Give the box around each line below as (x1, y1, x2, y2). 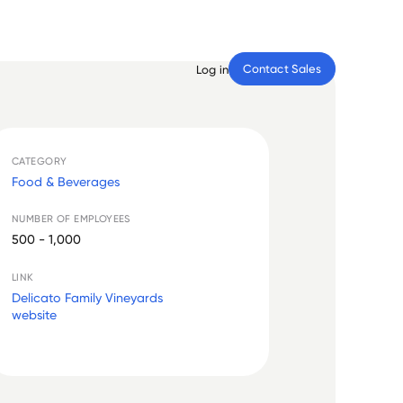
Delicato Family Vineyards (12, 289, 164, 305)
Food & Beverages (12, 173, 121, 189)
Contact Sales (242, 60, 322, 76)
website (12, 306, 58, 322)
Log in (196, 61, 228, 76)
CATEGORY (12, 154, 67, 167)
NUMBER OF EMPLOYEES (12, 212, 130, 226)
